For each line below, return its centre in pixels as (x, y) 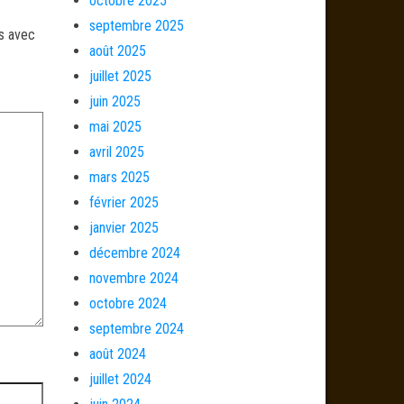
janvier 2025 (124, 228)
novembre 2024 (133, 278)
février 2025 (124, 202)
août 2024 (117, 354)
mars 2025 (119, 177)
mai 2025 (115, 127)
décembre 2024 (134, 253)
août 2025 (117, 51)
